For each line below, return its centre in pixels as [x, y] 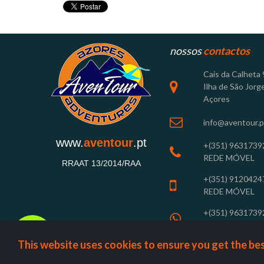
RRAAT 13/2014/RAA [101, 164]
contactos [227, 51]
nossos [187, 51]
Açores [216, 99]
